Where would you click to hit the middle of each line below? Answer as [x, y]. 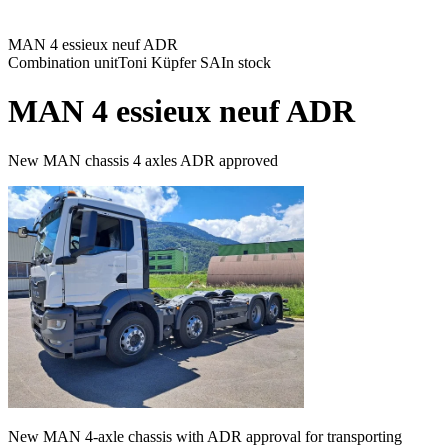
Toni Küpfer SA [169, 62]
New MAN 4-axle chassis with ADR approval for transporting [205, 436]
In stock [246, 62]
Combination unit [63, 62]
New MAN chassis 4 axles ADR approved [143, 160]
